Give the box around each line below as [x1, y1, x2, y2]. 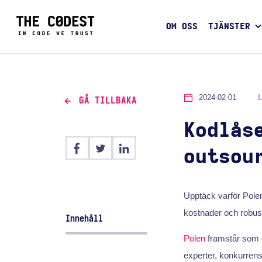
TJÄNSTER [208, 22, 251, 32]
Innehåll [65, 213, 104, 223]
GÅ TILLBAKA [78, 96, 137, 106]
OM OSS [166, 22, 198, 32]
